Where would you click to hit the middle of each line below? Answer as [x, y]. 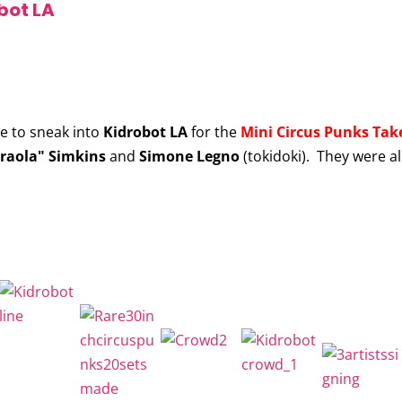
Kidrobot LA [145, 132]
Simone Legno [189, 157]
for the [214, 132]
